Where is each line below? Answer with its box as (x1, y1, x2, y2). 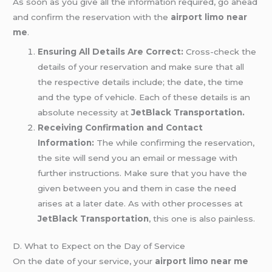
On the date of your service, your (13, 256, 155, 267)
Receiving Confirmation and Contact (38, 122, 203, 132)
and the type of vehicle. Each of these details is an (38, 92, 251, 102)
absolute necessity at (38, 107, 132, 117)
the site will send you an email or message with (38, 152, 238, 163)
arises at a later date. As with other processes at (38, 198, 243, 208)
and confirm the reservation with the (13, 12, 171, 22)
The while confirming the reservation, (94, 137, 255, 148)
